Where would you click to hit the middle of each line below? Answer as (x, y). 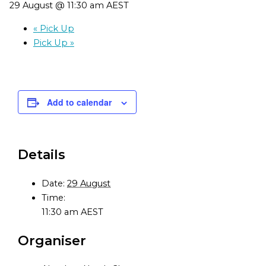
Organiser (52, 240)
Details (42, 155)
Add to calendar (80, 102)
